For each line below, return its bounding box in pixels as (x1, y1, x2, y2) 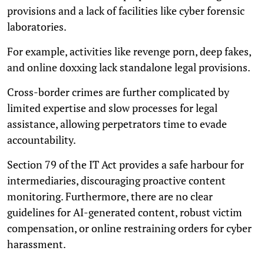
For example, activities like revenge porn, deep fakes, (7, 44, 251, 58)
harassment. (7, 236, 66, 251)
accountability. (7, 132, 76, 147)
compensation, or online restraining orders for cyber (7, 220, 252, 235)
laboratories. (7, 19, 67, 34)
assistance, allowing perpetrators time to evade (7, 116, 227, 131)
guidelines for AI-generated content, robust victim (7, 204, 242, 219)
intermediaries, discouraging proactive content (7, 173, 226, 187)
